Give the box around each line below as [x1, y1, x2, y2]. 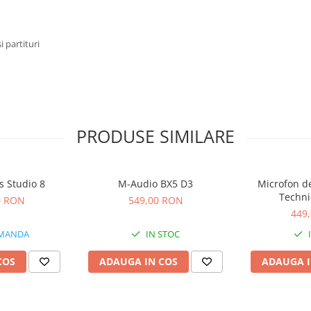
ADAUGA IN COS [99, 254, 178, 268]
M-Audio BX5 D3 [118, 176, 193, 190]
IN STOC [144, 227, 180, 240]
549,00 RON [128, 193, 183, 207]
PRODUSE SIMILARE [76, 124, 235, 148]
